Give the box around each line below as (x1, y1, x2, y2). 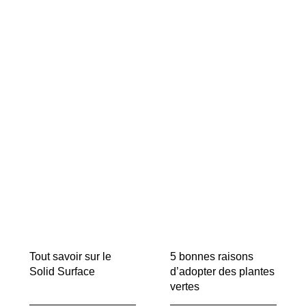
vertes (170, 281, 199, 293)
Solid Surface (29, 266, 95, 278)
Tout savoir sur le (29, 251, 111, 263)
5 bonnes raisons (170, 251, 253, 263)
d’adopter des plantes (170, 266, 275, 278)
